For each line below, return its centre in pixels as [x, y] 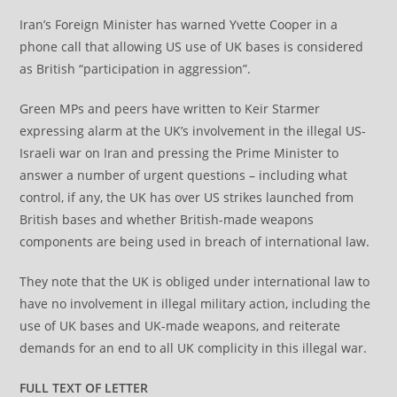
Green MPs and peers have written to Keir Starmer [170, 108]
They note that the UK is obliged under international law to [195, 281]
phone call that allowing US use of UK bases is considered [192, 46]
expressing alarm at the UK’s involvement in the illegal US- [193, 130]
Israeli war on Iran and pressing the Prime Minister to [179, 152]
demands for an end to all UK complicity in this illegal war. [194, 347]
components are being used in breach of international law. [195, 241]
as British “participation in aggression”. [136, 68]
